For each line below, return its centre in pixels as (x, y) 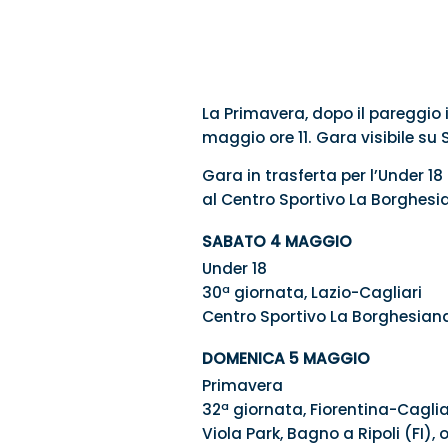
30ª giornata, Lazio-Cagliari (311, 293)
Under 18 (234, 269)
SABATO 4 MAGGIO (276, 242)
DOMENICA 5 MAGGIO (285, 359)
